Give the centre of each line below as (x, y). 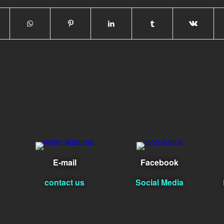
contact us (64, 182)
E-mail (64, 162)
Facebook (159, 162)
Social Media (159, 182)
